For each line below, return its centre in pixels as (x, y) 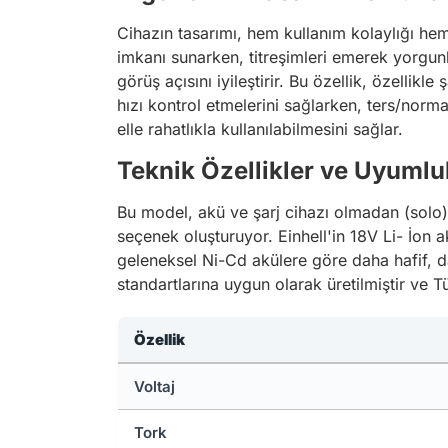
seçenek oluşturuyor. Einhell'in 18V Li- (260, 235)
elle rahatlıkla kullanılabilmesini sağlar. (260, 128)
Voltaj (154, 386)
